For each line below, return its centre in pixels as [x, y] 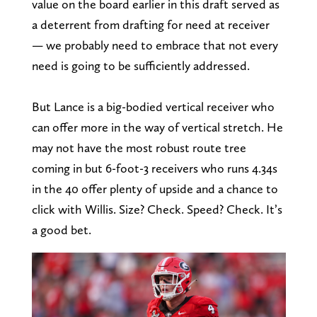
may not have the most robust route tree [139, 147]
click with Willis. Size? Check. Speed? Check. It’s [157, 209]
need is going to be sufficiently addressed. [140, 65]
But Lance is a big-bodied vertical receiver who [153, 106]
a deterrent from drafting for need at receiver [150, 24]
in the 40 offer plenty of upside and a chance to [155, 188]
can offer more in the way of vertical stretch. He [157, 127]
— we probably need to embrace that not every [155, 45]
